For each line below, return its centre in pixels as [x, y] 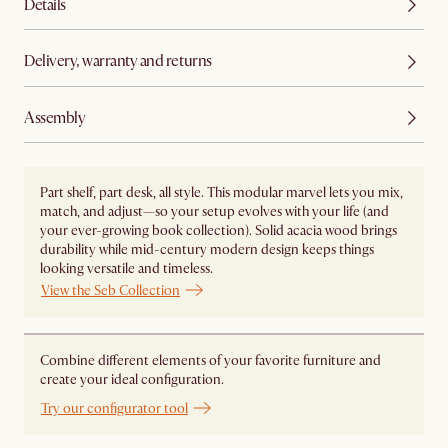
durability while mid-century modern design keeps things [207, 249]
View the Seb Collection [110, 290]
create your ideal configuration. [132, 380]
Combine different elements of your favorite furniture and [210, 361]
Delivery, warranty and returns [118, 61]
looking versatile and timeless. [126, 268]
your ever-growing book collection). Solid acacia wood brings [218, 230]
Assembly [55, 117]
